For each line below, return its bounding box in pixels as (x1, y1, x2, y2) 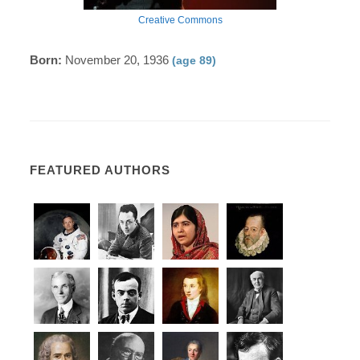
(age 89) (172, 53, 217, 67)
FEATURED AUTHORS (30, 162, 171, 177)
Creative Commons (137, 14, 223, 26)
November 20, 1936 (62, 52, 173, 67)
